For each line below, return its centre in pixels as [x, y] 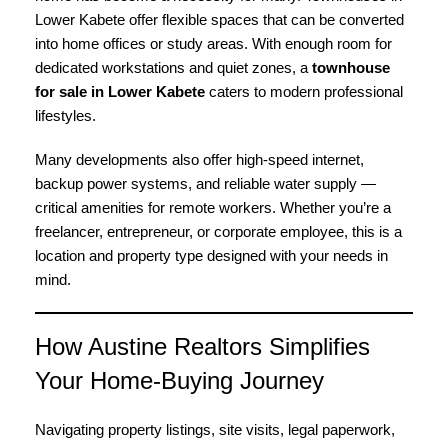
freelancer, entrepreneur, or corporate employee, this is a [218, 231]
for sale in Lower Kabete [120, 91]
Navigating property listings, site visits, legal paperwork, [215, 429]
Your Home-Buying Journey [179, 380]
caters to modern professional [304, 91]
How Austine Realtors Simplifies [202, 346]
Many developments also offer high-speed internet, [199, 159]
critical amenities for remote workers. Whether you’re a [213, 207]
